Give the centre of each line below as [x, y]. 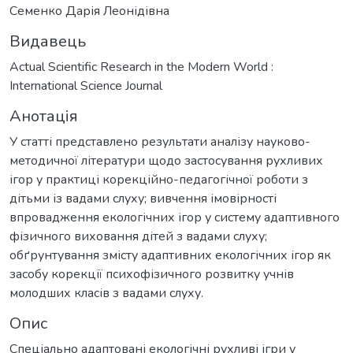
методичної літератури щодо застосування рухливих [166, 161]
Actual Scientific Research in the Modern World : [141, 67]
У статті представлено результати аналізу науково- [160, 142]
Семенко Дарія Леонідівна [89, 11]
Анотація [44, 117]
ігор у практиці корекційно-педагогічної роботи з [159, 180]
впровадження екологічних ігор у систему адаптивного [175, 218]
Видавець [48, 42]
